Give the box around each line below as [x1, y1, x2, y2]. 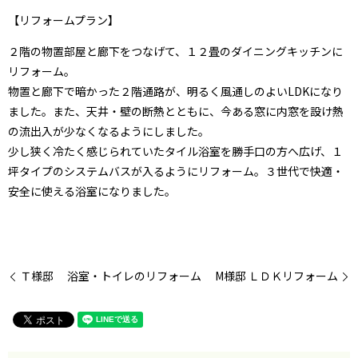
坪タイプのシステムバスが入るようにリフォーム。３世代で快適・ [8, 163, 344, 180]
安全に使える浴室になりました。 [8, 183, 176, 200]
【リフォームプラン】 [8, 12, 119, 29]
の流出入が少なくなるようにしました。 [8, 123, 209, 140]
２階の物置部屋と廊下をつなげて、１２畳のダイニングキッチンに [8, 43, 343, 60]
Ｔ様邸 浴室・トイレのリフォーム [20, 268, 201, 284]
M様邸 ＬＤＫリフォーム [215, 268, 338, 284]
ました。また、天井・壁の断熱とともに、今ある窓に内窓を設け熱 [8, 103, 344, 120]
